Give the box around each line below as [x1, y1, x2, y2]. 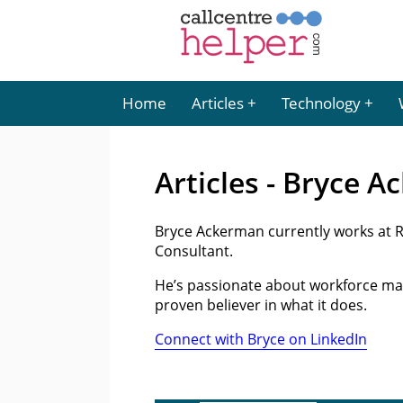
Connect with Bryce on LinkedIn [155, 328, 367, 349]
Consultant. [155, 240, 233, 261]
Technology [282, 93, 361, 113]
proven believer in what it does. [155, 294, 367, 315]
